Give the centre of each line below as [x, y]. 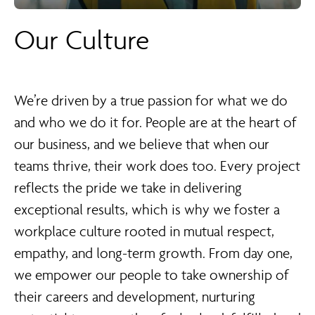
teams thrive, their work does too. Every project [157, 166]
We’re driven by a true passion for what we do [151, 101]
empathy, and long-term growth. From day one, [153, 253]
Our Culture [82, 40]
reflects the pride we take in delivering [128, 188]
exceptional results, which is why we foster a [147, 210]
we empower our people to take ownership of [152, 275]
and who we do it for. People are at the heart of [155, 122]
